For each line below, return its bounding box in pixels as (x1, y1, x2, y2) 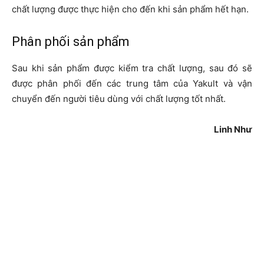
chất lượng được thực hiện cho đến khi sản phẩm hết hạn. (12, 4, 249, 15)
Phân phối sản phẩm (12, 34, 130, 49)
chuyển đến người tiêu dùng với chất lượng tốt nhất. (12, 93, 226, 105)
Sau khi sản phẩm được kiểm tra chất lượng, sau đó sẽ (12, 62, 252, 74)
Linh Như (214, 124, 252, 136)
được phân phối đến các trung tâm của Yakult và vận (12, 78, 252, 90)
